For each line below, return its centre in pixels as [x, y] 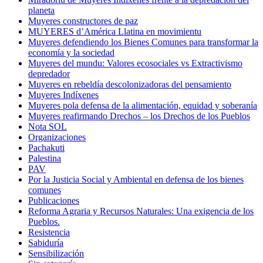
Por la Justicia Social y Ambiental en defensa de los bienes [136, 180]
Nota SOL [48, 127]
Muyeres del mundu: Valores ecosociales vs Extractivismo [135, 63]
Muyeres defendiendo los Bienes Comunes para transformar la [143, 42]
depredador [49, 74]
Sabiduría [46, 243]
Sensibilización [56, 254]
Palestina [45, 159]
